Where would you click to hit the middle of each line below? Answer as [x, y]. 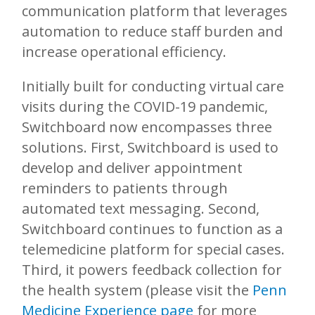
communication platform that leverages [155, 11]
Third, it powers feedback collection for [152, 270]
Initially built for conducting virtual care [153, 86]
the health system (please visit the [137, 290]
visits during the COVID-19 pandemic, [145, 107]
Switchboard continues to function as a [152, 229]
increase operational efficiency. [124, 52]
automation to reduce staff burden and [152, 32]
